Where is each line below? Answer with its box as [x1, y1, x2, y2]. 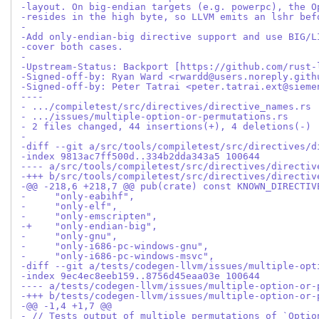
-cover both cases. [21, 41, 123, 53]
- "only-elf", [21, 201, 117, 212]
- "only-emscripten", [21, 211, 157, 222]
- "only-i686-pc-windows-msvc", [21, 251, 214, 262]
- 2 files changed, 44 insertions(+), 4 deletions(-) [21, 121, 311, 132]
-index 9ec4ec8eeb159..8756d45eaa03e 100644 [21, 271, 260, 282]
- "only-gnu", [21, 231, 117, 242]
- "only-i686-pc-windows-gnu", [21, 241, 209, 252]
